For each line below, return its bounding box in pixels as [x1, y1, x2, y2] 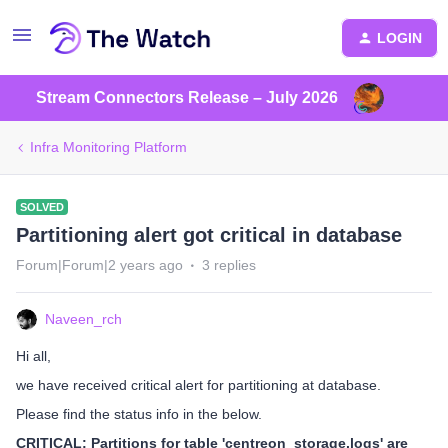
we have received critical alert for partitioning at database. [16, 377, 381, 393]
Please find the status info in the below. [16, 406, 262, 422]
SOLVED [20, 201, 64, 213]
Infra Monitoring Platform [30, 139, 187, 155]
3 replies [202, 257, 256, 273]
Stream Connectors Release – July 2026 [36, 89, 338, 106]
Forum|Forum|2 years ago [16, 257, 183, 273]
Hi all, [16, 348, 51, 364]
